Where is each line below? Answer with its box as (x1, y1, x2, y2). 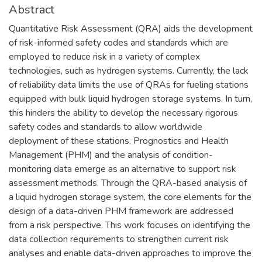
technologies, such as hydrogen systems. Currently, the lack (9, 64, 249, 77)
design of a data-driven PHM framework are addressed (9, 204, 233, 218)
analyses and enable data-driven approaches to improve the (9, 246, 251, 260)
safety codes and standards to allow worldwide (9, 120, 202, 133)
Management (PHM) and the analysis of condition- (9, 148, 213, 161)
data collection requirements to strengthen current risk (9, 232, 229, 246)
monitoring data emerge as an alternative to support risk (9, 162, 236, 175)
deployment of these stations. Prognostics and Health (9, 134, 229, 147)
